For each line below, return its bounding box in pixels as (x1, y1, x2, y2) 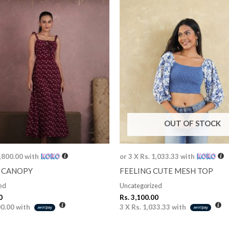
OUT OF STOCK (164, 119, 221, 128)
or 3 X (120, 152, 140, 161)
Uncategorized (120, 181, 162, 190)
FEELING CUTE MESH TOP (120, 166, 213, 175)
